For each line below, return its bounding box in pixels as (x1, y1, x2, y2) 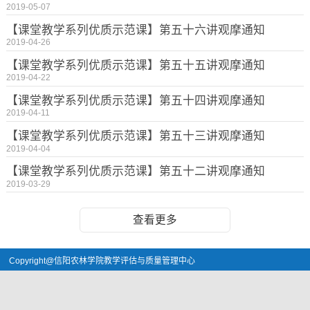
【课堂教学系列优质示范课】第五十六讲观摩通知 (6, 23, 265, 37)
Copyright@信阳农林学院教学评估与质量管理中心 (9, 256, 198, 266)
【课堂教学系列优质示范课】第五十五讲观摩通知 (6, 58, 265, 72)
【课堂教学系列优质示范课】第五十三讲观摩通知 (6, 129, 265, 143)
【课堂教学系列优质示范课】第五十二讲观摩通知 (6, 165, 265, 179)
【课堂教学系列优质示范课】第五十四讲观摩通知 (6, 94, 265, 108)
